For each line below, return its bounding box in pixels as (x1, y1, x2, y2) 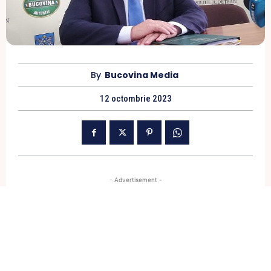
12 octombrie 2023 (99, 93, 172, 105)
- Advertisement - (109, 176, 162, 184)
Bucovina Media (105, 69, 178, 82)
